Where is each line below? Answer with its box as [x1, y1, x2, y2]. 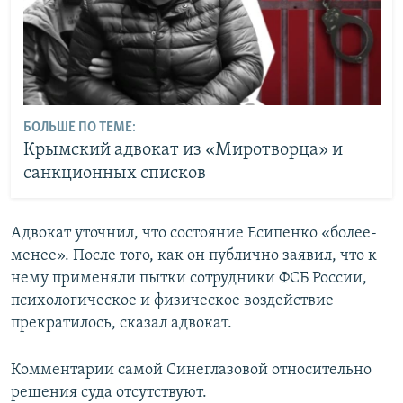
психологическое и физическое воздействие [11, 291, 334, 309]
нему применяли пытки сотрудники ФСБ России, [11, 269, 367, 287]
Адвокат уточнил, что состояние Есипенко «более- [11, 224, 377, 242]
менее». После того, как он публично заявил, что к [11, 246, 377, 264]
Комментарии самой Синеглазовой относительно [11, 361, 372, 379]
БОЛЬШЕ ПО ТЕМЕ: [22, 121, 136, 136]
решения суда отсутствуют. [11, 383, 207, 401]
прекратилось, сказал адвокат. [11, 314, 232, 332]
